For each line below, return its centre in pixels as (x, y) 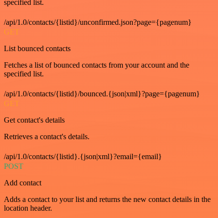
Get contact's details (34, 120)
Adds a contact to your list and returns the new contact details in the (107, 199)
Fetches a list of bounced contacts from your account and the (97, 65)
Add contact (23, 183)
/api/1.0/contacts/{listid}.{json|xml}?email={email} (83, 156)
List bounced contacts (37, 48)
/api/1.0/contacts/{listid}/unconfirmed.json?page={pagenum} (98, 22)
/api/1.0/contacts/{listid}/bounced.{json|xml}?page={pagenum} (102, 94)
